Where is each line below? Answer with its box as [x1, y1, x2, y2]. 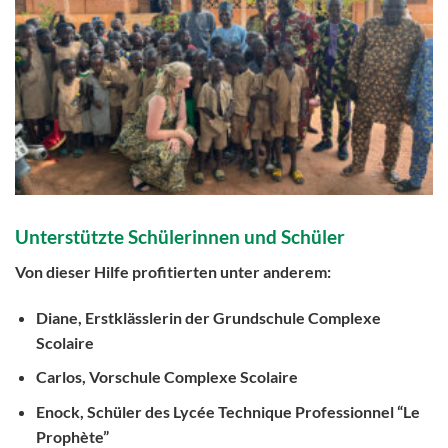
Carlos [35, 367, 82, 387]
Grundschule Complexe [212, 307, 381, 327]
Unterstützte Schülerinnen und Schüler [15, 225, 345, 249]
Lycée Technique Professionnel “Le [172, 401, 420, 421]
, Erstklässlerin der [77, 307, 213, 327]
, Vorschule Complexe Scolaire [81, 367, 298, 387]
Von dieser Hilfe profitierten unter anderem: [15, 261, 331, 281]
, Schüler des [79, 401, 173, 421]
